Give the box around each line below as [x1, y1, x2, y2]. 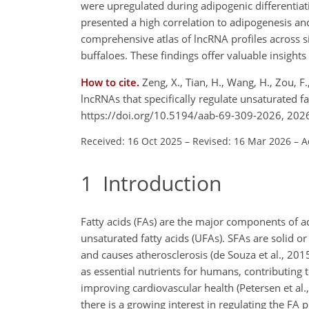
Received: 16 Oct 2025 [81, 134, 182, 148]
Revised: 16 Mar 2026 [192, 134, 291, 148]
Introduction [92, 168, 221, 197]
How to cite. [81, 74, 142, 89]
